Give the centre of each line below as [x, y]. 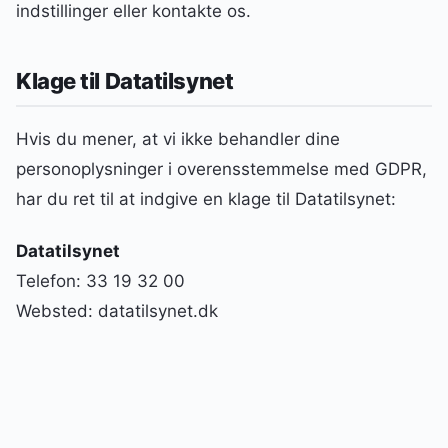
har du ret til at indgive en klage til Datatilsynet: [206, 199]
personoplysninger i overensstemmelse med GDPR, [221, 169]
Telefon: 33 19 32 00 [100, 281]
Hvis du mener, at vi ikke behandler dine [178, 139]
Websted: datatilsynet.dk [117, 311]
